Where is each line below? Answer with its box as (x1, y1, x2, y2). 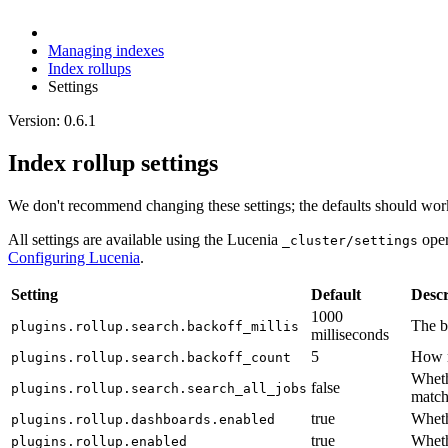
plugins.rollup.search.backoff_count (11, 349, 291, 365)
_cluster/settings (282, 232, 418, 248)
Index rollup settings (8, 149, 218, 176)
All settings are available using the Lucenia (8, 230, 282, 248)
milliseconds (311, 325, 389, 343)
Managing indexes (48, 41, 164, 59)
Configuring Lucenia (8, 248, 140, 266)
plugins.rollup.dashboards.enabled (11, 411, 275, 427)
